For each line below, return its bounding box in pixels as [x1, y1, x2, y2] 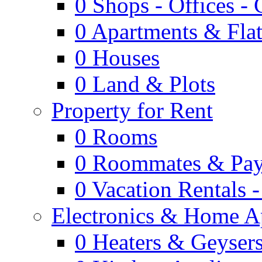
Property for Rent [51, 98, 213, 123]
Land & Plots [92, 71, 215, 96]
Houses [92, 45, 160, 70]
